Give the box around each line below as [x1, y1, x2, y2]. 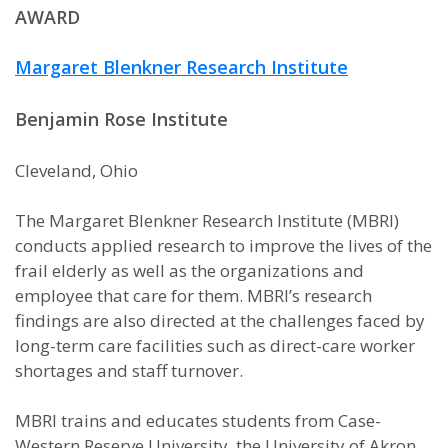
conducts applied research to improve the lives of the [15, 234, 432, 257]
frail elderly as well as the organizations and [15, 259, 364, 282]
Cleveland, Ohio [15, 159, 138, 182]
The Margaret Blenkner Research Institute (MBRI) [15, 209, 399, 232]
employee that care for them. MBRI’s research [15, 284, 372, 307]
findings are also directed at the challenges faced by [15, 309, 425, 332]
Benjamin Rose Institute [15, 107, 228, 131]
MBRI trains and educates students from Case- [15, 409, 381, 432]
